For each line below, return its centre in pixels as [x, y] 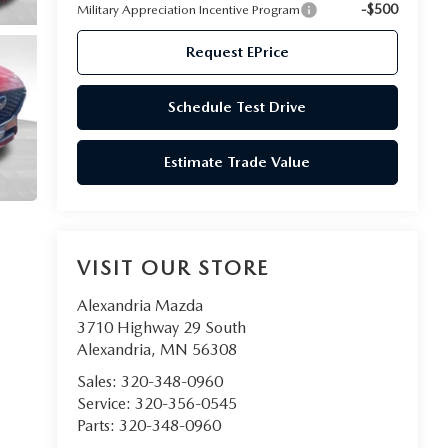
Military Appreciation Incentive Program [188, 10]
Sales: [98, 382]
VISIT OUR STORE [172, 268]
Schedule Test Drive [237, 107]
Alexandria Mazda [139, 306]
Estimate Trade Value [237, 162]
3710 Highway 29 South [161, 328]
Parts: [97, 426]
